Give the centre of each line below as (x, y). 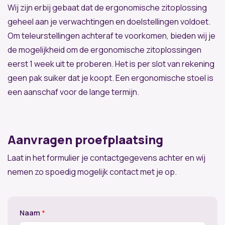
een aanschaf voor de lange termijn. (73, 92)
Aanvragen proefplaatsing (85, 139)
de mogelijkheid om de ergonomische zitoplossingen (104, 49)
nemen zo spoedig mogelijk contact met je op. (92, 172)
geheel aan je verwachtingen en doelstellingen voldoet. (109, 21)
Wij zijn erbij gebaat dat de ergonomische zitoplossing (107, 7)
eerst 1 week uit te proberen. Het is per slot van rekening (111, 64)
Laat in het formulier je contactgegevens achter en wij (106, 157)
